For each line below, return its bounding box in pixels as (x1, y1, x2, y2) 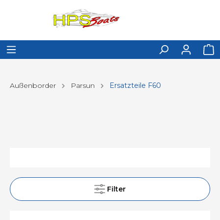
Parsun (71, 81, 95, 90)
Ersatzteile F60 (110, 81, 161, 90)
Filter (107, 185, 126, 193)
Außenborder (10, 81, 56, 90)
